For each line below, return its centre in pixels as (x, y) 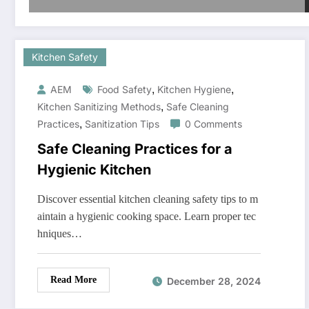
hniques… (60, 234)
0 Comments (213, 124)
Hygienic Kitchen (94, 170)
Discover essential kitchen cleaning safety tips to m (148, 199)
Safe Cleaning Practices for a (135, 149)
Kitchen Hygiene (194, 90)
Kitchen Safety (65, 57)
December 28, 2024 (214, 281)
